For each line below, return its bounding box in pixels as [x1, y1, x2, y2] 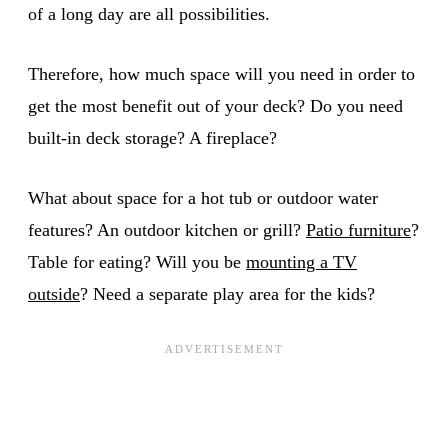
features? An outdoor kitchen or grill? [28, 219, 306, 240]
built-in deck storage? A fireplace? [28, 127, 277, 148]
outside [28, 283, 80, 304]
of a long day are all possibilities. [28, 3, 270, 24]
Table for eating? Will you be [28, 251, 246, 272]
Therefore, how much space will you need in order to [28, 63, 415, 84]
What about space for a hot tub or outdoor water [28, 187, 378, 208]
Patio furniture [306, 219, 411, 240]
